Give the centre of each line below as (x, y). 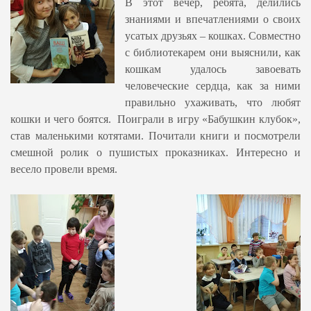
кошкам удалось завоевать (213, 69)
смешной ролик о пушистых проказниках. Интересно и (155, 153)
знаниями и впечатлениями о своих (213, 19)
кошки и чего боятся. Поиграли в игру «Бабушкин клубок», (155, 119)
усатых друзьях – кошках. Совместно (213, 36)
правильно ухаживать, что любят (213, 103)
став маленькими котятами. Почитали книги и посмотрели (155, 136)
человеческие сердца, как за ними (213, 86)
